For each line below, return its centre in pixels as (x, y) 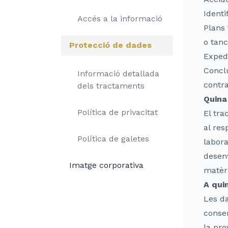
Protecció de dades (110, 45)
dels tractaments (111, 86)
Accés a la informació (120, 19)
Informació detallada (118, 74)
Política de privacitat (118, 112)
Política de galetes (113, 139)
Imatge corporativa (106, 165)
